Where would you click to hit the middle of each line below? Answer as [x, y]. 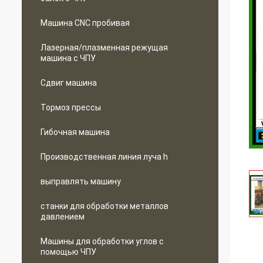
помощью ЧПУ [68, 252]
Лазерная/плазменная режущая [104, 48]
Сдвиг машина [69, 83]
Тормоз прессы [71, 107]
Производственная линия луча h [104, 157]
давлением [63, 217]
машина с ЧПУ [68, 58]
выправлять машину [81, 181]
